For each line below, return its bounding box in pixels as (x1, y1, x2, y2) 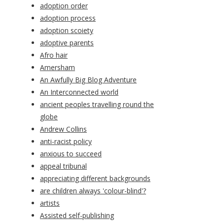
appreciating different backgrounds (40, 174, 150, 184)
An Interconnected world (40, 87, 118, 97)
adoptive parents (40, 38, 94, 48)
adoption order (40, 1, 88, 11)
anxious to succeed (40, 149, 102, 159)
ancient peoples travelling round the (40, 100, 154, 110)
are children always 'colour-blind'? (40, 186, 146, 196)
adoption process (40, 13, 96, 23)
